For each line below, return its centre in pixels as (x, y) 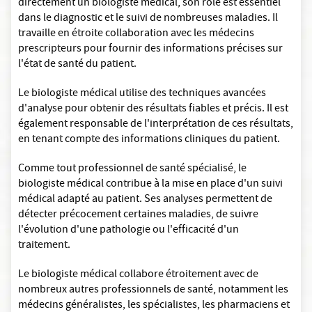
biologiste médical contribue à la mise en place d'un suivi (150, 185)
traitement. (45, 246)
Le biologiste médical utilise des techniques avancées (142, 94)
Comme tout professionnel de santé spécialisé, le (132, 170)
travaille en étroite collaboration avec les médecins (136, 34)
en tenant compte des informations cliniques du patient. (150, 140)
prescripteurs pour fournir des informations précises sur (150, 50)
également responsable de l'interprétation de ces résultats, (156, 125)
